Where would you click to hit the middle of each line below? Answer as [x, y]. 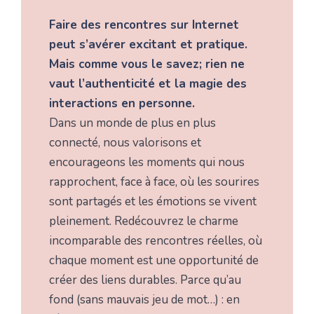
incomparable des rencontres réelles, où [156, 240]
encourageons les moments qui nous [147, 162]
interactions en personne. [122, 103]
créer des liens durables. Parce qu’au [145, 280]
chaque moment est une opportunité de [154, 260]
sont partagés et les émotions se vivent [153, 201]
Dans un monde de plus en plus [132, 123]
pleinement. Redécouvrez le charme [144, 221]
